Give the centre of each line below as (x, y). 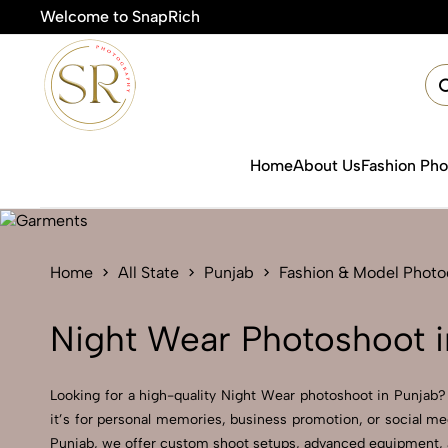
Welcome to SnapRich (120, 16)
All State (148, 272)
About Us (327, 165)
